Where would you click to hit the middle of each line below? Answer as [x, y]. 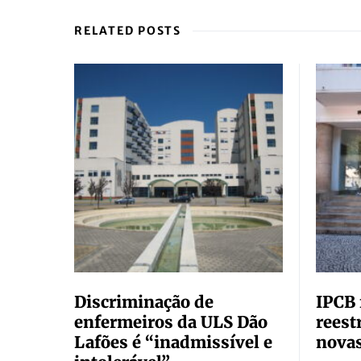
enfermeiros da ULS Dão [171, 322]
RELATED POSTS [128, 31]
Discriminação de [144, 302]
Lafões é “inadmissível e [173, 342]
